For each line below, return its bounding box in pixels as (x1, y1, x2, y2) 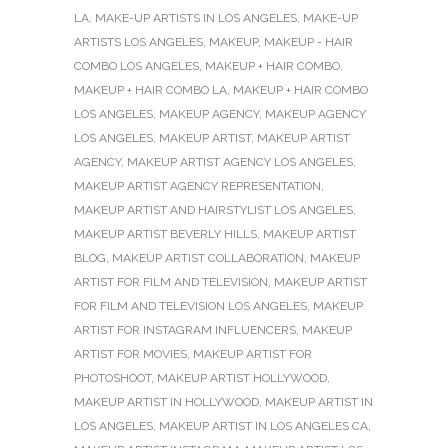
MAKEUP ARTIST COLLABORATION (112, 250, 304, 265)
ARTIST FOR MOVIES (74, 346, 187, 361)
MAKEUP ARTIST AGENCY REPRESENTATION (74, 178, 321, 193)
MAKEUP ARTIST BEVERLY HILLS (74, 226, 257, 241)
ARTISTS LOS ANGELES (74, 34, 203, 49)
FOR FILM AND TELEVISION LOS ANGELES (74, 298, 307, 313)
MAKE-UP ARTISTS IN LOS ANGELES (95, 10, 297, 25)
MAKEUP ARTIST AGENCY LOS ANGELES (127, 154, 353, 169)
